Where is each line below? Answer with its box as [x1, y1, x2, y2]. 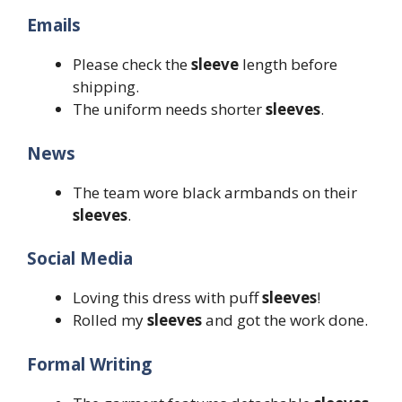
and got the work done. [202, 310, 368, 331]
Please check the [73, 54, 191, 75]
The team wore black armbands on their [73, 181, 357, 203]
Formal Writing [27, 352, 152, 376]
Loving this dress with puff [73, 287, 262, 309]
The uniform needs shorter [73, 99, 266, 120]
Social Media [27, 247, 133, 271]
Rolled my [73, 310, 147, 331]
